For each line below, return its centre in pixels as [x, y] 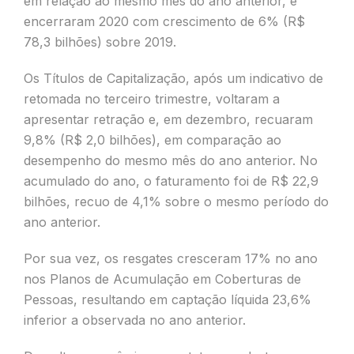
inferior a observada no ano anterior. [135, 320]
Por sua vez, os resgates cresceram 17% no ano [171, 258]
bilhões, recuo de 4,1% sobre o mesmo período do [176, 201]
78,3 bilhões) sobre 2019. [100, 42]
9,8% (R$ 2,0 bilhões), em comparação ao [153, 140]
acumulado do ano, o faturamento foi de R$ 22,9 [171, 181]
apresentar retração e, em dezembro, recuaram [168, 119]
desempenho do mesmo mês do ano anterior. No [171, 160]
